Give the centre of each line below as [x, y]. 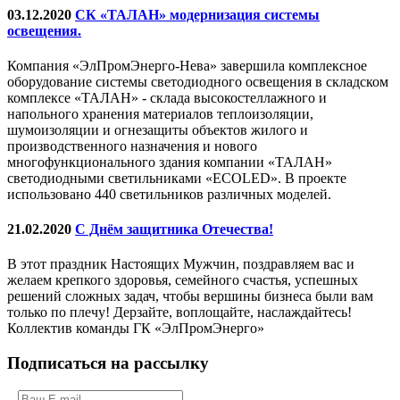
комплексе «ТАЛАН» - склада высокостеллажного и [167, 97]
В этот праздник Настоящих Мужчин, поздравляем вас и [181, 264]
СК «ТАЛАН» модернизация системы [197, 14]
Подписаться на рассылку [108, 363]
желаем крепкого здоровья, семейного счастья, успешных [183, 280]
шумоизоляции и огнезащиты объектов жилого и [158, 129]
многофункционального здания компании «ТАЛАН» [170, 162]
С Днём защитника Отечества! [174, 229]
